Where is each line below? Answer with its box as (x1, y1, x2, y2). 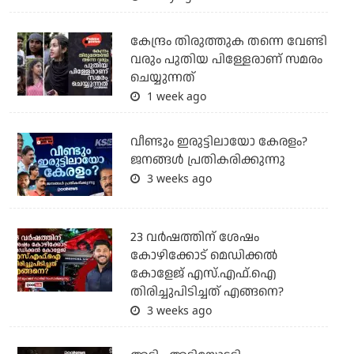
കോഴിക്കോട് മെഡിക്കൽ (130, 247, 277, 265)
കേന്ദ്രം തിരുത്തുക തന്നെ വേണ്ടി (130, 32, 327, 51)
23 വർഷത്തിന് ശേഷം (130, 228, 259, 247)
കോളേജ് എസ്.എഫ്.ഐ (130, 265, 277, 284)
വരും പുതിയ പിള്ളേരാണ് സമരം (130, 51, 322, 70)
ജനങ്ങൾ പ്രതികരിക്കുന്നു (130, 151, 285, 170)
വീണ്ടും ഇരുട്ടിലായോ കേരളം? (130, 133, 307, 152)
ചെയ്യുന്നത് (130, 69, 195, 88)
